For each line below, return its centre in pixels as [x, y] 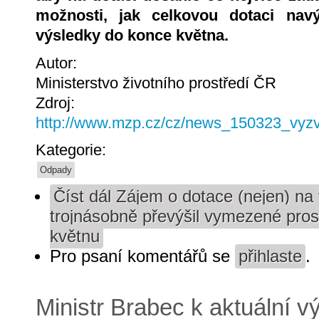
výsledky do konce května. [132, 36]
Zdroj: [57, 103]
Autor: [58, 63]
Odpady [56, 170]
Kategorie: [73, 150]
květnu [75, 237]
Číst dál [82, 197]
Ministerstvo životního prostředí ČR [156, 83]
